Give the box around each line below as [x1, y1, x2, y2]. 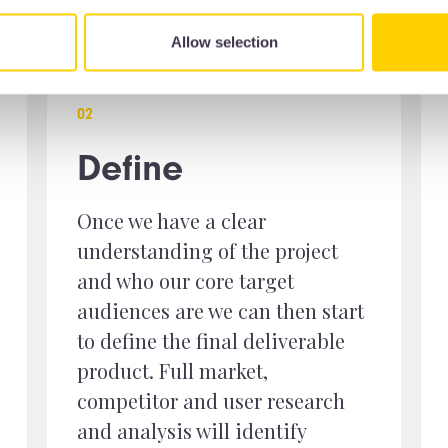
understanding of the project [77, 237, 339, 264]
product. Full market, [77, 357, 269, 384]
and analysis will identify [77, 417, 307, 444]
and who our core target [77, 267, 295, 294]
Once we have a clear [77, 207, 267, 234]
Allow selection [170, 33, 278, 51]
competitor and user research [77, 387, 346, 414]
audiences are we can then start [77, 297, 365, 324]
